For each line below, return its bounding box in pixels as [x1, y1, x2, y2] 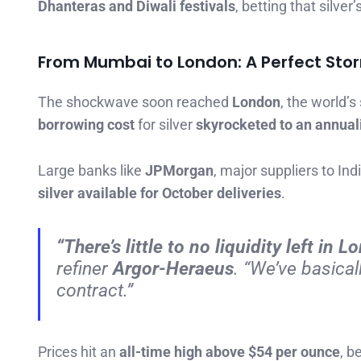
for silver [135, 116, 196, 134]
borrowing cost [38, 116, 135, 134]
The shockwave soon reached [38, 93, 232, 111]
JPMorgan [145, 162, 214, 180]
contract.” [56, 278, 133, 301]
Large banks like [38, 162, 145, 180]
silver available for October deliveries [38, 185, 281, 202]
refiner [56, 256, 113, 280]
